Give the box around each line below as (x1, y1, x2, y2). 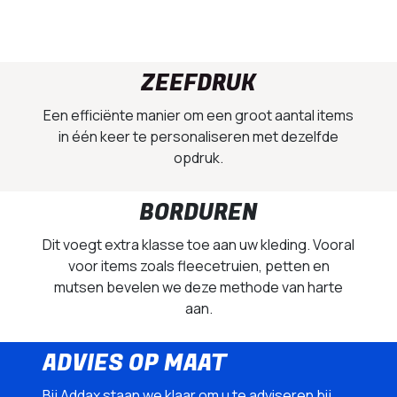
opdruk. (174, 147, 223, 167)
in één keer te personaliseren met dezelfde (58, 126, 339, 146)
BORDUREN (139, 196, 258, 230)
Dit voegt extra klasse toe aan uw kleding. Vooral (43, 234, 354, 254)
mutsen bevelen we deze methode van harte (54, 276, 343, 297)
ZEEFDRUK (141, 66, 256, 100)
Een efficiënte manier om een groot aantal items (43, 105, 354, 125)
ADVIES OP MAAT (43, 346, 227, 380)
